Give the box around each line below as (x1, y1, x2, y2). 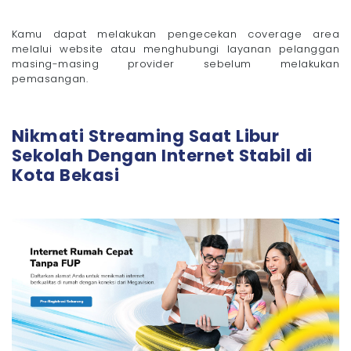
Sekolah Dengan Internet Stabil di (12, 143, 313, 167)
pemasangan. (12, 71, 89, 86)
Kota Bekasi (12, 163, 120, 186)
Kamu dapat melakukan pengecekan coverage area (12, 26, 339, 42)
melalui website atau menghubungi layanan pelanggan (12, 41, 339, 56)
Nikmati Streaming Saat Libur (12, 124, 280, 147)
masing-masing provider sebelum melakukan (12, 56, 339, 71)
